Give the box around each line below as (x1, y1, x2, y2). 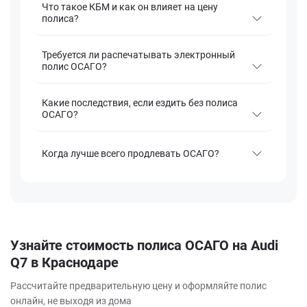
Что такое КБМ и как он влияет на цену (42, 1, 218, 13)
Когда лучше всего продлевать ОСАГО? (42, 147, 219, 159)
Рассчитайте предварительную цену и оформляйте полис (10, 280, 267, 292)
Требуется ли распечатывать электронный (42, 49, 235, 61)
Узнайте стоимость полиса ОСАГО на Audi (10, 237, 278, 254)
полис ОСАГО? (42, 61, 107, 73)
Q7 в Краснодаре (10, 254, 119, 271)
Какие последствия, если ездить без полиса (42, 97, 238, 109)
